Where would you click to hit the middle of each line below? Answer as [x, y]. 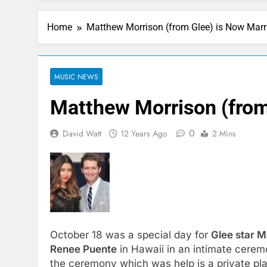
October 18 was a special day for [131, 235]
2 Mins [224, 133]
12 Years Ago [144, 133]
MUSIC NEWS [76, 77]
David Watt [82, 133]
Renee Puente [83, 249]
